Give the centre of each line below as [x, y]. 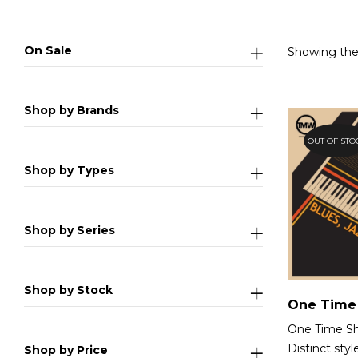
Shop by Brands [72, 111]
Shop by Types [69, 171]
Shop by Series [70, 230]
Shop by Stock [68, 290]
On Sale [48, 51]
